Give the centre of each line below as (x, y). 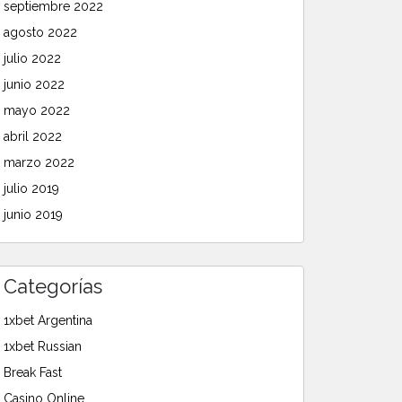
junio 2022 (34, 84)
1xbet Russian (43, 346)
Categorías (53, 286)
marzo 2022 (39, 162)
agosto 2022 (40, 32)
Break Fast (33, 372)
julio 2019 (31, 188)
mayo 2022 (37, 110)
